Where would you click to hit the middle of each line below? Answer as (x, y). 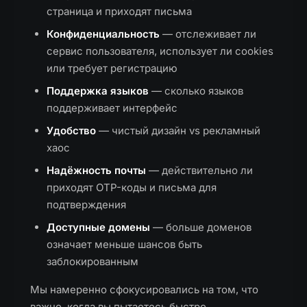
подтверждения (86, 205)
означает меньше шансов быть (124, 244)
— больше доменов (201, 227)
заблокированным (93, 261)
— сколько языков (196, 91)
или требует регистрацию (112, 68)
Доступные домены (98, 227)
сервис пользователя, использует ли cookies (160, 51)
